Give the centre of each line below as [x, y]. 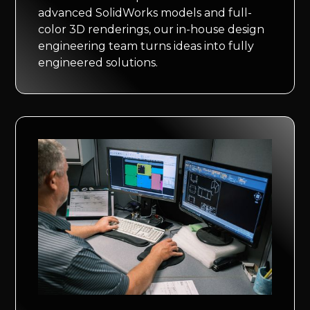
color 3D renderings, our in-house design [152, 30]
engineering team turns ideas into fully [146, 46]
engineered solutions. [98, 63]
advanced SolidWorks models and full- [145, 13]
